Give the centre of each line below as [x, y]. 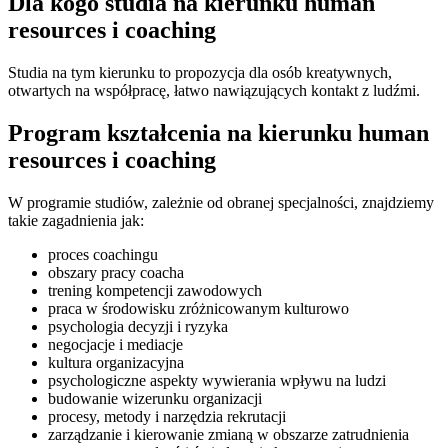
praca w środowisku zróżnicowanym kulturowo [198, 308]
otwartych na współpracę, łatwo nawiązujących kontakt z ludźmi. [214, 90]
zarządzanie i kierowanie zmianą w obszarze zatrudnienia [228, 434]
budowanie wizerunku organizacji [155, 398]
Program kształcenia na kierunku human [218, 132]
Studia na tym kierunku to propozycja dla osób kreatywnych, [200, 72]
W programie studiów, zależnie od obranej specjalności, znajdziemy [221, 202]
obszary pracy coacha [116, 272]
